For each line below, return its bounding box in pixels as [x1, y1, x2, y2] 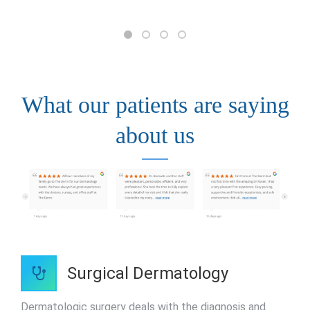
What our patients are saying [21, 92, 289, 118]
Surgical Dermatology [67, 264, 228, 284]
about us [116, 122, 194, 149]
